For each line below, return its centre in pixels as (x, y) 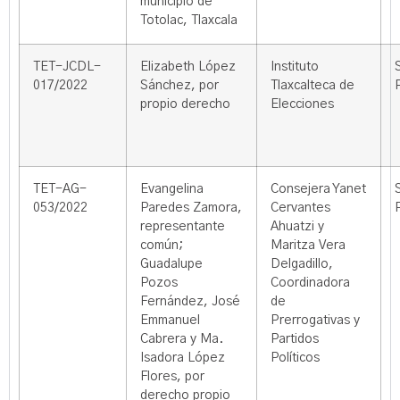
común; (162, 246)
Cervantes (300, 208)
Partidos (295, 339)
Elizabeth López (188, 67)
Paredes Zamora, (191, 208)
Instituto (295, 67)
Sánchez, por (179, 86)
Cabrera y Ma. (182, 339)
